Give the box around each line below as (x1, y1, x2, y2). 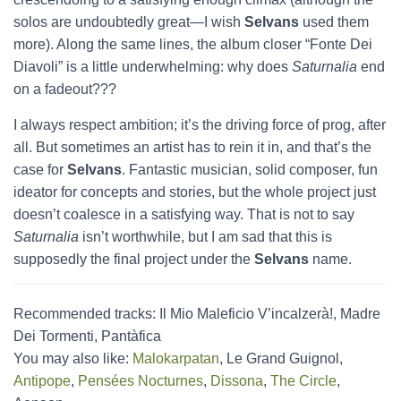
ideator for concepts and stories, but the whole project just (13, 184, 376, 200)
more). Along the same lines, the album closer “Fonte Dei (13, 37, 372, 52)
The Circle (270, 373, 337, 388)
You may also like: (13, 351, 132, 366)
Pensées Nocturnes (78, 373, 203, 388)
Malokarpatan (132, 351, 219, 366)
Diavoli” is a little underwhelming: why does (13, 59, 292, 74)
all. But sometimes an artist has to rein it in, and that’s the (13, 140, 371, 155)
